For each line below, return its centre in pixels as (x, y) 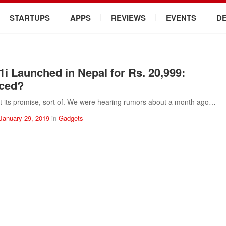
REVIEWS (128, 18)
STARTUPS (30, 18)
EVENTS (181, 18)
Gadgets (71, 118)
